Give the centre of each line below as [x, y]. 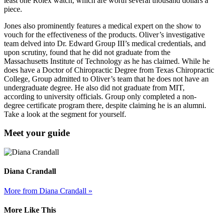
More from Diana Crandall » [48, 191]
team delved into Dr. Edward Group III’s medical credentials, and [105, 43]
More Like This [30, 210]
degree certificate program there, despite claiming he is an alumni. [105, 105]
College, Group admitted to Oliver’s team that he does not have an [106, 79]
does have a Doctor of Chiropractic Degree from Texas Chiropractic [109, 70]
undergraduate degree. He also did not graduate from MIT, [94, 87]
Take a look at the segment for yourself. [65, 114]
